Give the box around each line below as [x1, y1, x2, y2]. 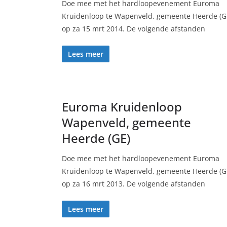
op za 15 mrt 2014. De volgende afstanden [62, 24, 205, 33]
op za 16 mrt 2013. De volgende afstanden [62, 179, 205, 188]
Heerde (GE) [62, 130, 130, 146]
